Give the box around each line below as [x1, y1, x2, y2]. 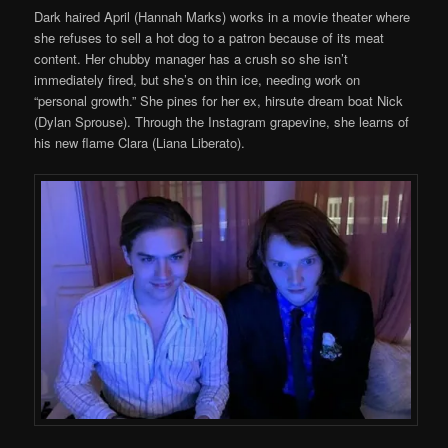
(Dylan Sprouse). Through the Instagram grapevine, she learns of [34, 112, 410, 131]
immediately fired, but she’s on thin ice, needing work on [34, 70, 361, 89]
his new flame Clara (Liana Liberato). [34, 133, 246, 152]
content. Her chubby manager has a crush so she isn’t [34, 49, 349, 68]
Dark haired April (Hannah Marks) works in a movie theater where [34, 7, 411, 26]
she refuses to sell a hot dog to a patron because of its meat [34, 28, 385, 47]
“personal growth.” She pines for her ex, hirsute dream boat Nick [34, 91, 404, 110]
